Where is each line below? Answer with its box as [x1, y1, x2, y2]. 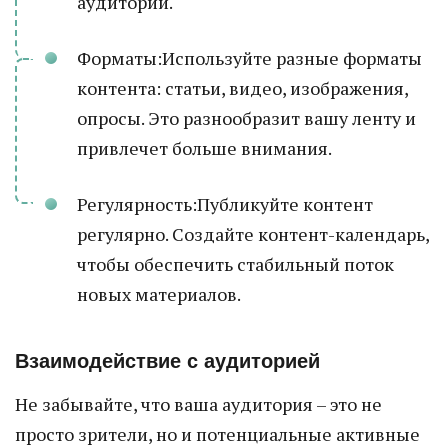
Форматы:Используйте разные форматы [77, 46, 422, 70]
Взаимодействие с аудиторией [15, 350, 320, 372]
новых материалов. [77, 282, 241, 306]
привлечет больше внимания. [77, 136, 332, 160]
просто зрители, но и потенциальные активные [15, 422, 420, 446]
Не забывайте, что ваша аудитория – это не [15, 392, 382, 416]
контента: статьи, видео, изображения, [77, 76, 408, 100]
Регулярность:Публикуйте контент [77, 192, 373, 216]
